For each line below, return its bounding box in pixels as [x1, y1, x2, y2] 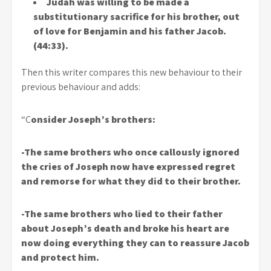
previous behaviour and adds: [21, 80, 140, 93]
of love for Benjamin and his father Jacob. [33, 25, 226, 38]
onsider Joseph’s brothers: [31, 113, 155, 126]
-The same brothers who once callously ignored [21, 146, 240, 158]
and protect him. [21, 251, 99, 264]
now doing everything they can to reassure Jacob [21, 237, 249, 249]
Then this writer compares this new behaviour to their [21, 66, 242, 79]
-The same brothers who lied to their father [21, 207, 223, 220]
